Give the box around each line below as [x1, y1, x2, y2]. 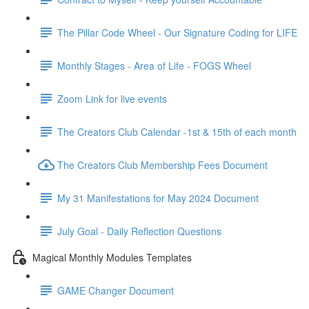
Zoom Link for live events [57, 91, 167, 106]
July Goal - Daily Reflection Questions [57, 223, 221, 238]
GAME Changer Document [57, 283, 174, 297]
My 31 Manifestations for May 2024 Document [57, 190, 259, 205]
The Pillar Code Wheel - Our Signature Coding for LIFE [57, 25, 297, 39]
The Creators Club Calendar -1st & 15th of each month [57, 124, 297, 139]
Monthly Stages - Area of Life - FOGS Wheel [57, 58, 251, 72]
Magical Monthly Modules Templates [32, 250, 192, 264]
